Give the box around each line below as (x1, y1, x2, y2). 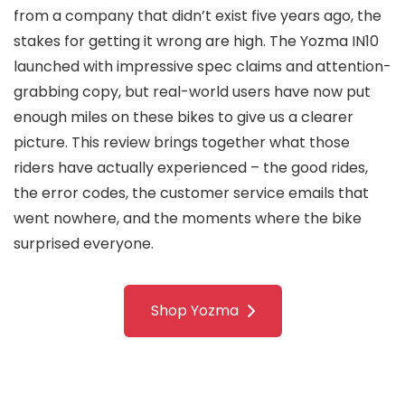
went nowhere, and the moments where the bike (14, 208, 362, 230)
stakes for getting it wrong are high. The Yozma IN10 (14, 31, 379, 52)
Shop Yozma (150, 300, 239, 322)
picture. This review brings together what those (14, 132, 350, 154)
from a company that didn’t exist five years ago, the (14, 5, 381, 27)
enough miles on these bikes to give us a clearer (14, 107, 353, 128)
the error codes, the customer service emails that (14, 183, 369, 204)
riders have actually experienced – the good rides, (14, 157, 368, 179)
